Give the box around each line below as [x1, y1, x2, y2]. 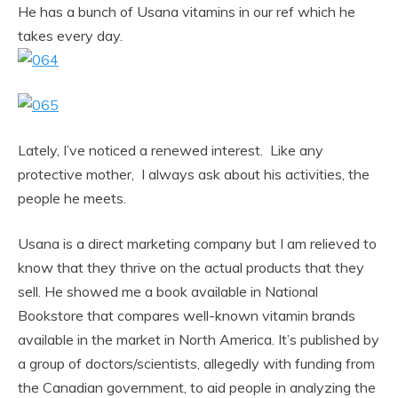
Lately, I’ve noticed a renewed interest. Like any [18, 140, 323, 159]
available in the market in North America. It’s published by [18, 330, 379, 348]
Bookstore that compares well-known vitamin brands [18, 306, 355, 324]
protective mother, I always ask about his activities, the [18, 164, 370, 183]
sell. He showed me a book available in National [18, 282, 318, 300]
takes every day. [18, 26, 123, 44]
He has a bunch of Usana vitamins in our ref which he [18, 2, 355, 20]
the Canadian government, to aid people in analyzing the [18, 378, 376, 396]
